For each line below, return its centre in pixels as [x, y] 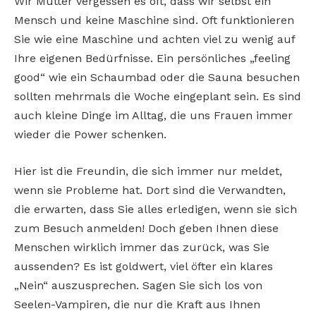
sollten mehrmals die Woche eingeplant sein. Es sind [158, 96]
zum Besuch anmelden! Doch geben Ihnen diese [146, 228]
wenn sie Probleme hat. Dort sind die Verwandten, [150, 190]
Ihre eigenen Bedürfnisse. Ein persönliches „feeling [152, 58]
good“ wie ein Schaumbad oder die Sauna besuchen [157, 77]
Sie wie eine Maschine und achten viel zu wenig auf [154, 39]
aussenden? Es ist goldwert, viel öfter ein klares [144, 266]
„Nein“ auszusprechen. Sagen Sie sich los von [138, 285]
